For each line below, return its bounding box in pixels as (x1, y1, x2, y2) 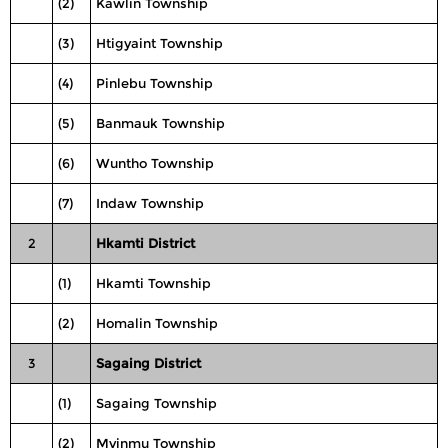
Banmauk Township (96, 115, 225, 131)
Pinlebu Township (96, 75, 213, 91)
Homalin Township (96, 315, 218, 331)
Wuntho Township (96, 155, 214, 171)
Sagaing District (96, 355, 201, 371)
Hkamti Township (96, 275, 211, 291)
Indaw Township (96, 195, 204, 211)
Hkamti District (96, 235, 195, 251)
